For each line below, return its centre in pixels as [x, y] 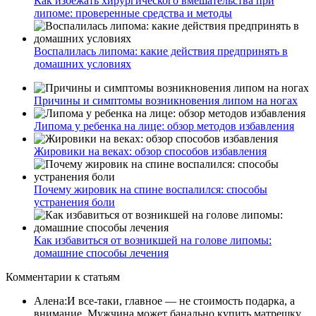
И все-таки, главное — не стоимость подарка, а [181, 300]
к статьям [97, 276]
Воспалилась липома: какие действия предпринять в [161, 51]
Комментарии [40, 276]
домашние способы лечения [101, 253]
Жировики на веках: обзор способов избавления [150, 151]
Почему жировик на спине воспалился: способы [151, 189]
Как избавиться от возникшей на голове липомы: [153, 240]
